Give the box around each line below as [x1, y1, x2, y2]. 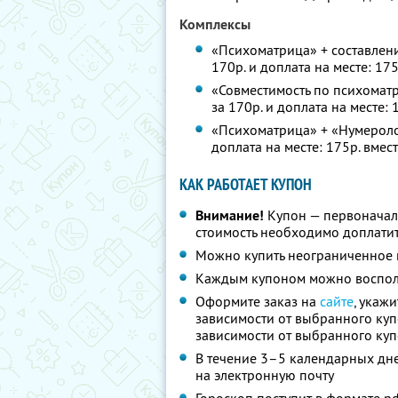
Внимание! [195, 206, 264, 225]
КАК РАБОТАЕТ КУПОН [179, 174, 312, 195]
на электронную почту [195, 366, 334, 384]
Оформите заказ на [195, 292, 320, 310]
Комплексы [179, 15, 251, 34]
